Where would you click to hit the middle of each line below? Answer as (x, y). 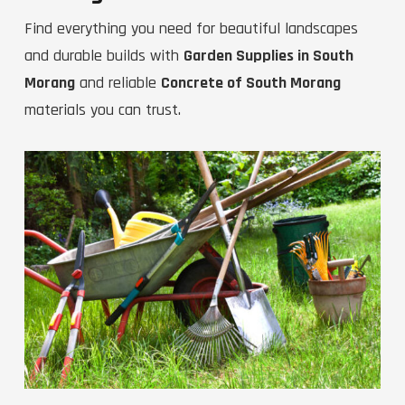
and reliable (118, 83)
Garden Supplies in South (268, 56)
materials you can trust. (103, 110)
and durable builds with (104, 56)
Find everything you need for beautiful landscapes (191, 29)
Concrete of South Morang (251, 83)
